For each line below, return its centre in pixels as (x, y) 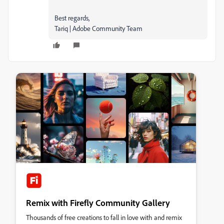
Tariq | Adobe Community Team (98, 28)
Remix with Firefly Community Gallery (98, 202)
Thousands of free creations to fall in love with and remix (104, 217)
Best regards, (72, 18)
